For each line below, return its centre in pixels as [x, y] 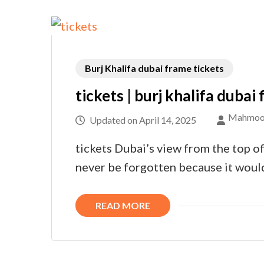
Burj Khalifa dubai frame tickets [154, 68]
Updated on [113, 120]
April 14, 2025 [168, 120]
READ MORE [123, 205]
